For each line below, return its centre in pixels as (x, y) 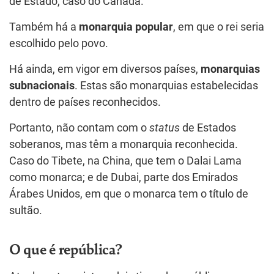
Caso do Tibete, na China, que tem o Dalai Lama (125, 161)
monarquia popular (126, 27)
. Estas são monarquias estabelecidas (166, 85)
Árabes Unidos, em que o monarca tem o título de (129, 194)
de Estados (209, 128)
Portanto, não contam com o (79, 128)
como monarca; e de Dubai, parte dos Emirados (124, 177)
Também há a (44, 27)
